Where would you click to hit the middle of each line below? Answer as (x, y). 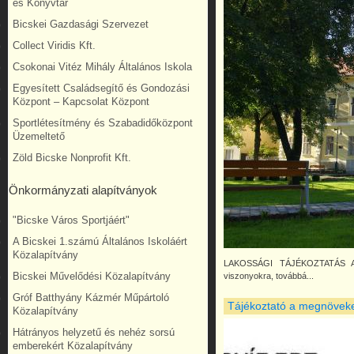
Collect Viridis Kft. (54, 45)
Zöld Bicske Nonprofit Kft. (72, 158)
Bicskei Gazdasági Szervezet (81, 24)
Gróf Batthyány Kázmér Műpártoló (91, 298)
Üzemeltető (39, 136)
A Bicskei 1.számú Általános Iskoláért (100, 241)
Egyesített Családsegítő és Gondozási (101, 88)
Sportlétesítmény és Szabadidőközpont (103, 123)
